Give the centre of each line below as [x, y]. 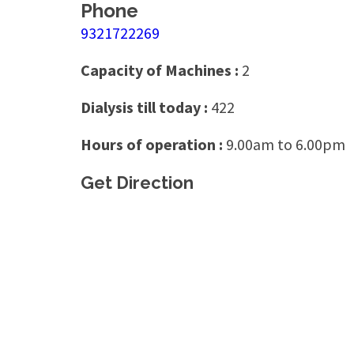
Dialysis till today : [146, 107]
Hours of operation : [153, 144]
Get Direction [137, 182]
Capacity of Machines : [161, 70]
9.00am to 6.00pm [286, 144]
